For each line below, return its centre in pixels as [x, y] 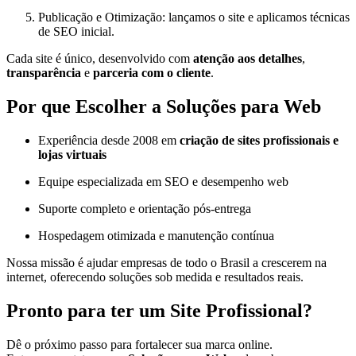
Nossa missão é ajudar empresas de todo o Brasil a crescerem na [166, 263]
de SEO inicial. [76, 32]
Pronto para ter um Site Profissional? [159, 311]
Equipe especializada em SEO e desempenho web [163, 182]
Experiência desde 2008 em [109, 141]
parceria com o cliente [152, 73]
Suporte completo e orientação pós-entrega [145, 209]
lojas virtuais [72, 155]
